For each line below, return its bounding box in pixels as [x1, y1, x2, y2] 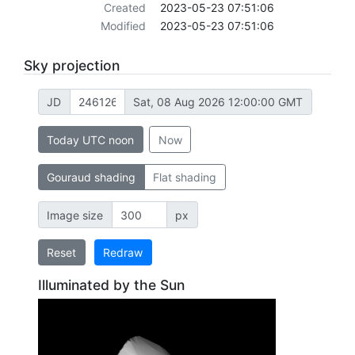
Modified [100, 19, 146, 33]
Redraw [103, 246, 143, 260]
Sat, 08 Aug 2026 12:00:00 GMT [133, 95, 303, 109]
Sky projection [24, 57, 120, 74]
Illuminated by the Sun [37, 277, 185, 294]
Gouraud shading [47, 170, 136, 185]
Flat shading [153, 170, 216, 185]
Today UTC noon [47, 132, 134, 147]
